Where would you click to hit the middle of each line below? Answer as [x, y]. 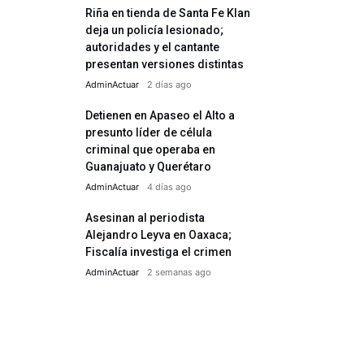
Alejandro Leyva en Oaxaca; [158, 235]
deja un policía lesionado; [154, 30]
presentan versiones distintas [165, 64]
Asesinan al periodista [145, 218]
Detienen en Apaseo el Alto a [160, 115]
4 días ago [169, 187]
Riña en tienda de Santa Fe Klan [168, 13]
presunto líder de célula [149, 132]
